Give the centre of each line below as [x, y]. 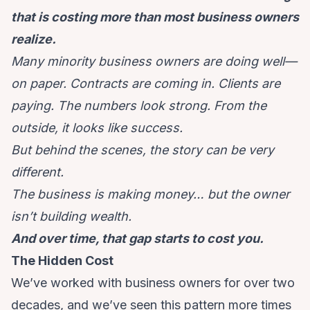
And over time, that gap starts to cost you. [137, 239]
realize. [34, 39]
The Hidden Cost [62, 261]
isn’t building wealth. [71, 217]
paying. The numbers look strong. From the [139, 106]
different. [37, 172]
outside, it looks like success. [97, 128]
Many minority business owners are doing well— [154, 62]
